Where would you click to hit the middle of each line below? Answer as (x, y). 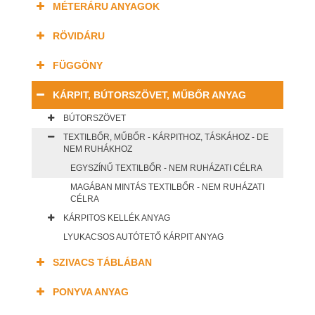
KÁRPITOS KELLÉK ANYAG (117, 218)
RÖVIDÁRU (79, 36)
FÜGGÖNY (78, 66)
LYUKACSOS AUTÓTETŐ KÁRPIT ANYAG (143, 237)
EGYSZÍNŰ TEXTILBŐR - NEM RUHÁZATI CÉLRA (166, 168)
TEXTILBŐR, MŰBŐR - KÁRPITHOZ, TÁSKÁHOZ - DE (166, 137)
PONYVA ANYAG (91, 292)
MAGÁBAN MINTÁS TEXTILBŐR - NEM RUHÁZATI (167, 187)
